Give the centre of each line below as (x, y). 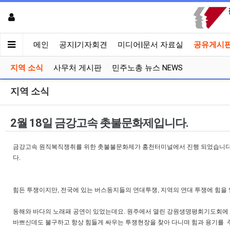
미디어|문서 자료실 (150, 45)
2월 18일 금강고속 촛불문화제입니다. (99, 123)
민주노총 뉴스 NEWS (147, 68)
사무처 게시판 (78, 68)
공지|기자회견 (83, 45)
